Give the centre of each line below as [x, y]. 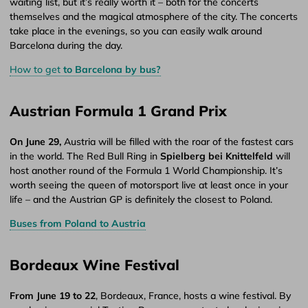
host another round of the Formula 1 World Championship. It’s [146, 170]
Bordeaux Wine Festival [95, 264]
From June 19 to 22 [53, 295]
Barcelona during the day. [66, 45]
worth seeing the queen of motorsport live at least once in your [149, 185]
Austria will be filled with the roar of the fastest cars [177, 141]
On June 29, [35, 141]
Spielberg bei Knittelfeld [218, 156]
